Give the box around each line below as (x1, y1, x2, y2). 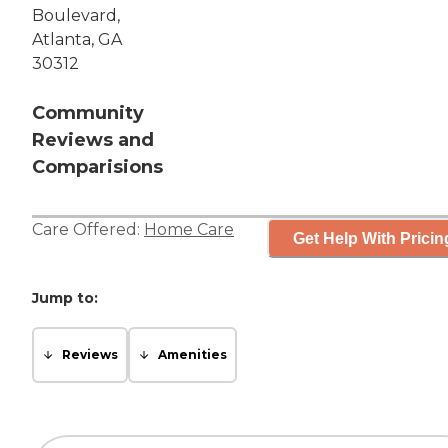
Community (32, 102, 144, 125)
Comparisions (32, 156, 163, 179)
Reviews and (32, 129, 154, 152)
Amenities (158, 347, 227, 363)
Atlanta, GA (32, 30, 122, 50)
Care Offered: (32, 220, 144, 240)
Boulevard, (32, 6, 120, 26)
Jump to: (32, 289, 98, 308)
